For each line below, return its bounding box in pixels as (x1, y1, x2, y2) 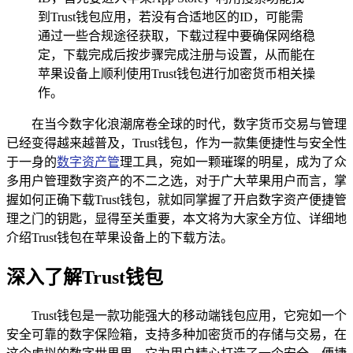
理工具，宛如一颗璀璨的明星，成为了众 (120, 154, 347, 169)
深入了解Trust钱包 (6, 266, 163, 288)
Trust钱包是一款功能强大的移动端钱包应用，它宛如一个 (32, 308, 347, 322)
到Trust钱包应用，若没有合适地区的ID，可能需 (38, 9, 303, 24)
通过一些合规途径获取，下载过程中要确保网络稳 (38, 28, 315, 43)
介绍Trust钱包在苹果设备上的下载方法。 (6, 230, 233, 244)
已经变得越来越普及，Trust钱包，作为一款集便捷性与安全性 (6, 136, 347, 150)
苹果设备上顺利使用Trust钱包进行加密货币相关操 (38, 66, 315, 80)
